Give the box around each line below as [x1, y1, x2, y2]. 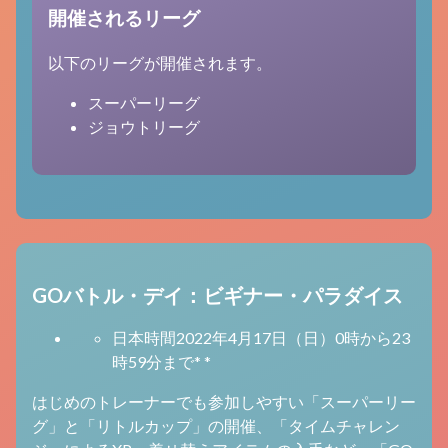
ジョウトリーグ [88, 117, 200, 137]
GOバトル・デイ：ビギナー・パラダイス [32, 282, 403, 307]
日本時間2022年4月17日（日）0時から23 [112, 328, 410, 348]
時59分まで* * [112, 352, 211, 372]
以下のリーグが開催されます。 [48, 53, 272, 73]
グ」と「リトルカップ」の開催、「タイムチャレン [32, 416, 400, 436]
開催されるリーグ [48, 7, 200, 30]
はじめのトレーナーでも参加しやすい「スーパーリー [32, 392, 416, 412]
